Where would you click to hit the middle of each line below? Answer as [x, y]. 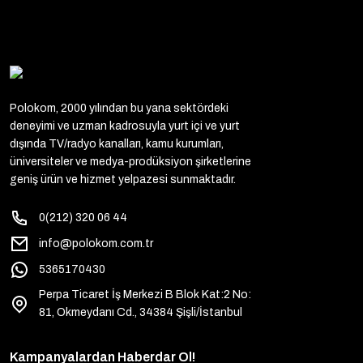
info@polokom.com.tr [96, 243]
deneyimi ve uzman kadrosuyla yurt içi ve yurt [125, 126]
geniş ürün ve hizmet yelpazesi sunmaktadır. [123, 179]
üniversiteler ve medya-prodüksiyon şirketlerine [130, 161]
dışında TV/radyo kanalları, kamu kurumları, [117, 143]
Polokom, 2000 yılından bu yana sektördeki [119, 108]
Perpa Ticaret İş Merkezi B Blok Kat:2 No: [145, 294]
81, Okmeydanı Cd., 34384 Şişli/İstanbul [141, 312]
